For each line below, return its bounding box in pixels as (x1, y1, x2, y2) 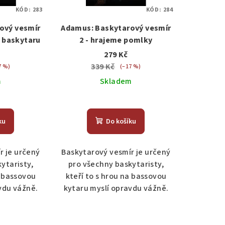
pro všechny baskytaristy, (68, 158, 164, 170)
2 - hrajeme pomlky (79, 34, 153, 46)
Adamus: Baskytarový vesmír (61, 22, 171, 34)
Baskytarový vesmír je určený (61, 146, 171, 158)
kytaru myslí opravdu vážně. (63, 182, 169, 194)
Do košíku (106, 116, 137, 127)
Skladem (100, 75, 132, 87)
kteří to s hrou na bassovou (65, 170, 167, 182)
